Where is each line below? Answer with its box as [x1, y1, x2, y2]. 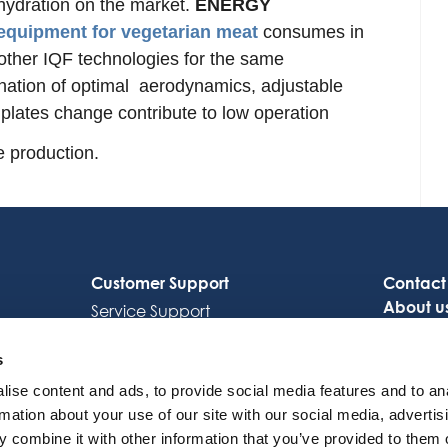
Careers [382, 321, 443, 340]
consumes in [258, 22, 364, 42]
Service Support [91, 300, 211, 321]
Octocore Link [91, 324, 198, 345]
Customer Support [91, 273, 230, 292]
